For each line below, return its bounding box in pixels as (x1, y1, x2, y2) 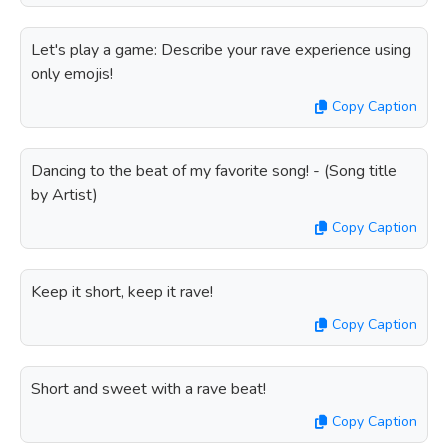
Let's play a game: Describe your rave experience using (31, 39, 411, 61)
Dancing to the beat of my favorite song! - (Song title (31, 160, 397, 182)
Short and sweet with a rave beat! (31, 378, 266, 400)
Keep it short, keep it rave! (31, 281, 213, 303)
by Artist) (31, 184, 98, 206)
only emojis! (31, 63, 113, 85)
